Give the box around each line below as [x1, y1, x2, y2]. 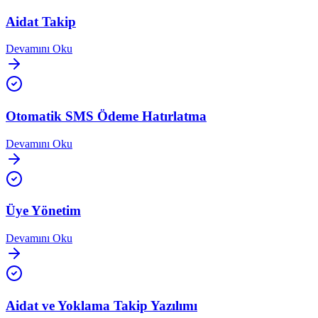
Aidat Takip [6, 13, 76, 29]
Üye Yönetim [6, 203, 81, 219]
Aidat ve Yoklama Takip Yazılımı [6, 297, 197, 313]
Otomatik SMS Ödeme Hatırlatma [6, 108, 207, 124]
